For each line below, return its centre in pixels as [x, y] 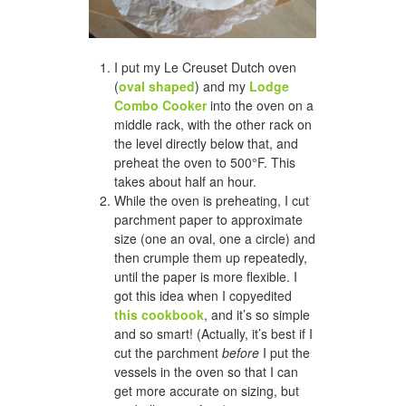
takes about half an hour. [185, 182]
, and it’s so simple [257, 315]
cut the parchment [168, 353]
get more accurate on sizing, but [207, 391]
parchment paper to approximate [208, 220]
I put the [285, 353]
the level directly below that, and [206, 144]
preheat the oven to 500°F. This [205, 163]
